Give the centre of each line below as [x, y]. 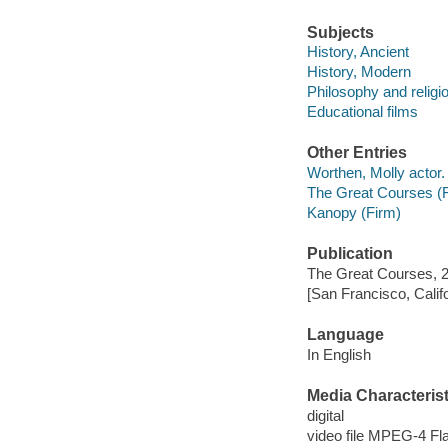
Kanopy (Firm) [353, 213]
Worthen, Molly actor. [375, 172]
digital [325, 415]
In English [338, 354]
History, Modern [358, 72]
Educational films [362, 112]
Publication [349, 254]
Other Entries [356, 153]
